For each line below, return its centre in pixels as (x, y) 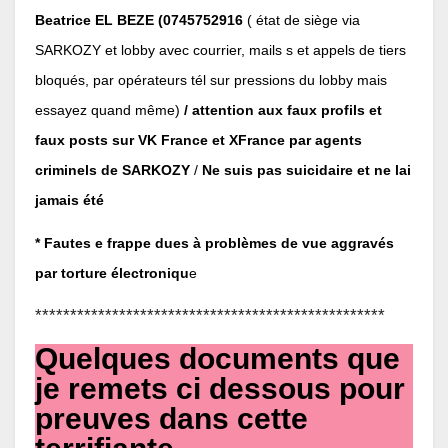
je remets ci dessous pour (220, 388)
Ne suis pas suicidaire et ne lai (304, 170)
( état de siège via (303, 20)
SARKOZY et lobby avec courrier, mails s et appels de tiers (220, 50)
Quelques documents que (217, 358)
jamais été (69, 200)
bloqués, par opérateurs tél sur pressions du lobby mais (211, 80)
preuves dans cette (171, 418)
